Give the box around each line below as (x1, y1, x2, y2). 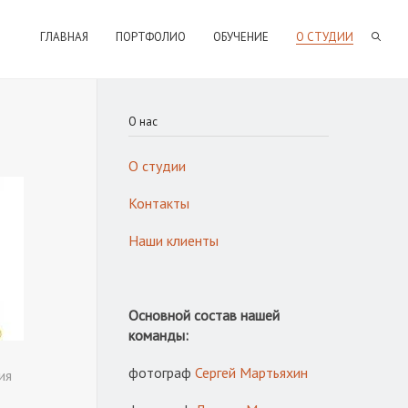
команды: (128, 326, 189, 344)
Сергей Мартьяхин (195, 363, 308, 382)
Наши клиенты (128, 231, 219, 250)
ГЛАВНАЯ (40, 29, 88, 45)
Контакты (128, 194, 189, 212)
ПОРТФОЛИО (116, 29, 186, 45)
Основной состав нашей (128, 306, 280, 324)
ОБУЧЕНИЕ (213, 29, 269, 45)
